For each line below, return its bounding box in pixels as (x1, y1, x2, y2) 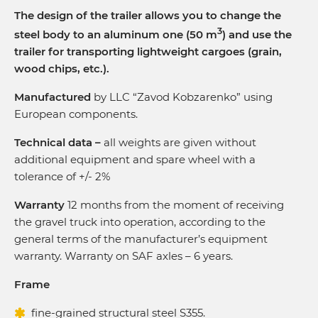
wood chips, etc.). (14, 61, 109, 75)
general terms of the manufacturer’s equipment (14, 231, 268, 246)
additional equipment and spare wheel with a (14, 152, 256, 166)
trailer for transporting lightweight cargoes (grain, (14, 44, 282, 58)
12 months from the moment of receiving (67, 197, 284, 212)
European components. (14, 106, 138, 121)
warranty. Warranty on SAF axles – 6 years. (14, 248, 233, 263)
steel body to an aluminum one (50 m (14, 27, 217, 41)
